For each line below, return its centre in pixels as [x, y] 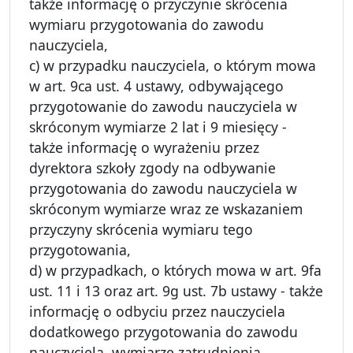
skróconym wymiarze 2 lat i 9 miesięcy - [158, 127]
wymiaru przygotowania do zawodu [147, 25]
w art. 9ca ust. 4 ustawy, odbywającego [156, 86]
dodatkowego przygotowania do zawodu [163, 332]
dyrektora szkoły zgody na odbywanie [152, 168]
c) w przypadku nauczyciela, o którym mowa [173, 66]
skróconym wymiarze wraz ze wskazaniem [166, 209]
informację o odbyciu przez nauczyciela [157, 312]
